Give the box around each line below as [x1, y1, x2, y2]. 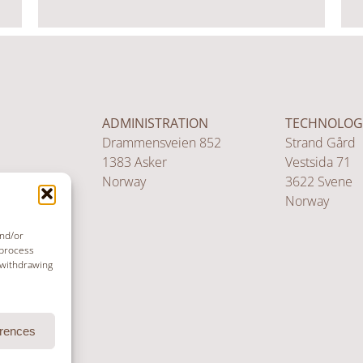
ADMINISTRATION [102, 114, 208, 133]
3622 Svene [285, 173, 352, 191]
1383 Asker [102, 153, 167, 172]
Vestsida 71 [285, 153, 351, 172]
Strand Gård [285, 134, 356, 152]
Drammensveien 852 [102, 134, 221, 152]
